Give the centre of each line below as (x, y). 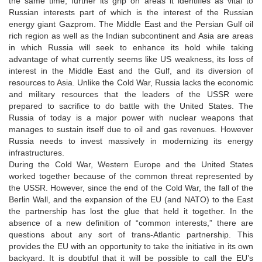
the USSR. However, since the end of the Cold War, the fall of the (131, 187)
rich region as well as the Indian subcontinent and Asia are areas (131, 35)
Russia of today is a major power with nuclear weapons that (131, 117)
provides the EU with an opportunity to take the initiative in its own (131, 246)
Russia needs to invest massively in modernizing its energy (131, 141)
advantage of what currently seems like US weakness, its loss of (131, 59)
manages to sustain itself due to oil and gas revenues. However (131, 129)
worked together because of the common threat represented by (131, 176)
